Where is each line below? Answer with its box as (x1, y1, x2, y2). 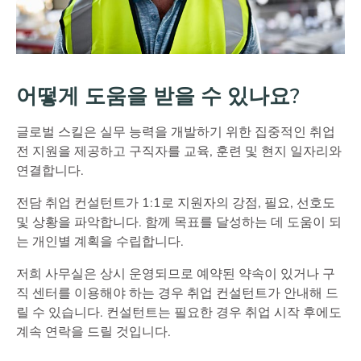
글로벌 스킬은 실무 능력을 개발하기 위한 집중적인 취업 (16, 122, 335, 141)
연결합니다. (16, 161, 84, 180)
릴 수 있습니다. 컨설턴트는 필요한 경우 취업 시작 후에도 (16, 303, 342, 322)
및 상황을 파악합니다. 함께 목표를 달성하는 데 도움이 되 (16, 213, 342, 231)
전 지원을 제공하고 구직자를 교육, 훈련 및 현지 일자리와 (16, 142, 342, 160)
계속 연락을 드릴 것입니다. (16, 322, 171, 341)
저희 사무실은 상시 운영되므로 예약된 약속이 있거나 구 (16, 264, 335, 283)
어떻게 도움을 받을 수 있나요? (16, 81, 300, 110)
